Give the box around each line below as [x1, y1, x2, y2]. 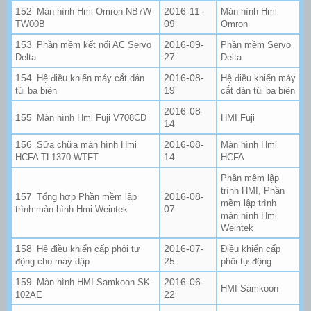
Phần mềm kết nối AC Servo [37, 39, 152, 50]
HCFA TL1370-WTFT [15, 151, 99, 162]
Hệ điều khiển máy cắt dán [37, 72, 145, 83]
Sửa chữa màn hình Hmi [37, 139, 137, 150]
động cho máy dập [15, 255, 90, 267]
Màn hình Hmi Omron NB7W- [37, 6, 155, 17]
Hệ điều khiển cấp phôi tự [37, 243, 141, 254]
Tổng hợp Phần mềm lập [37, 191, 137, 202]
